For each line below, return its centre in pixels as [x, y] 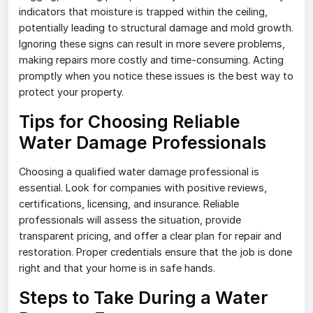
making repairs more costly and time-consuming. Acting [151, 60]
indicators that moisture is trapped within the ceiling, [143, 12]
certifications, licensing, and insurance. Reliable [129, 204]
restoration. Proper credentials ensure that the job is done [155, 252]
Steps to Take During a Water [144, 298]
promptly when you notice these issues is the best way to [156, 76]
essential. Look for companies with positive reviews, [143, 188]
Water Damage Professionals [143, 143]
